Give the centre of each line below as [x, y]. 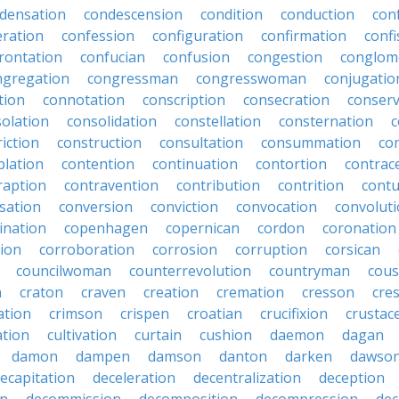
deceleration [134, 378]
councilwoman [64, 271]
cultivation [82, 335]
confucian [113, 57]
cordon [281, 228]
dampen [103, 356]
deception [352, 378]
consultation [201, 142]
